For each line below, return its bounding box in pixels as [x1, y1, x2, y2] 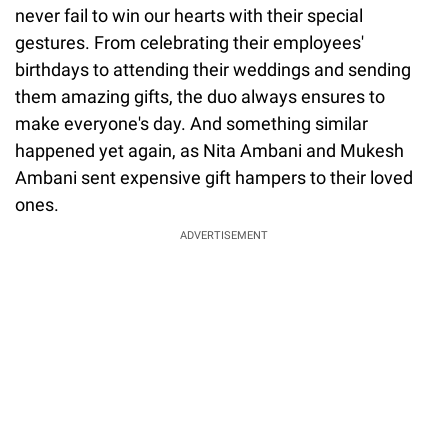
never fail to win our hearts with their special [15, 4, 363, 26]
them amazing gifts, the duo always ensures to [15, 85, 385, 107]
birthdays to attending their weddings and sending [15, 58, 411, 80]
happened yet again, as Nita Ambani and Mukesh [15, 139, 404, 161]
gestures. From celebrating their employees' [15, 31, 364, 53]
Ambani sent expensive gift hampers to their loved [15, 166, 413, 188]
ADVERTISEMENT [180, 228, 268, 242]
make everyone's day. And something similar [15, 112, 368, 134]
